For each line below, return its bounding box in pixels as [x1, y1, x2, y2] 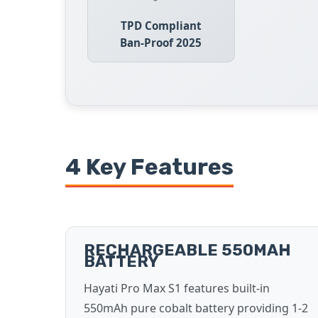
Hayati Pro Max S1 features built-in [84, 280, 270, 296]
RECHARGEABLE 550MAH [84, 241, 291, 260]
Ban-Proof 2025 [120, 35, 202, 50]
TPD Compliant [120, 18, 202, 33]
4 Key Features [65, 153, 234, 180]
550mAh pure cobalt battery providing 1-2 [84, 300, 308, 316]
